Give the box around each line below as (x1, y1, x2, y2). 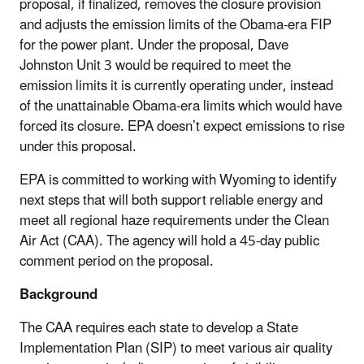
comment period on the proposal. (19, 246, 214, 276)
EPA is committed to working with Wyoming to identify (19, 165, 336, 195)
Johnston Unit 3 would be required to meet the (19, 50, 291, 80)
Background (19, 279, 97, 310)
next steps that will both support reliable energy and (19, 185, 323, 215)
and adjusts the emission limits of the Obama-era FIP (19, 10, 331, 40)
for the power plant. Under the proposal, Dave (19, 30, 288, 60)
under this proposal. (19, 132, 136, 162)
